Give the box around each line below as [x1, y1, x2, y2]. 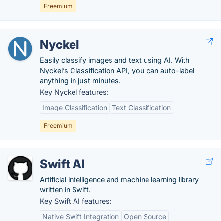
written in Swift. [40, 185, 91, 194]
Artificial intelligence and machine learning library [40, 175, 199, 184]
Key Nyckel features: [40, 88, 109, 96]
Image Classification [42, 103, 107, 111]
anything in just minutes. [40, 76, 121, 85]
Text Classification [112, 103, 171, 111]
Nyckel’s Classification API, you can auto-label [40, 66, 194, 74]
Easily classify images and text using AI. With [40, 56, 190, 64]
